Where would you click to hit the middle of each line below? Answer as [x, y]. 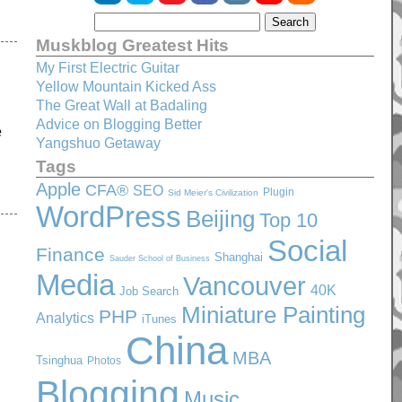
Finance [70, 254]
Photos [104, 361]
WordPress [108, 217]
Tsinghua [59, 360]
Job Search [149, 291]
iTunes [159, 319]
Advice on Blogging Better [118, 124]
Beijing [220, 219]
